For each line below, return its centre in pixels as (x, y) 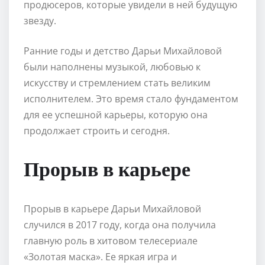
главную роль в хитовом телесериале (111, 240)
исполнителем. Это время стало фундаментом (131, 98)
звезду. (40, 20)
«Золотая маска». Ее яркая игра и (100, 256)
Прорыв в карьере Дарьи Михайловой (112, 209)
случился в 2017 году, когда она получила (120, 224)
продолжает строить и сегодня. (97, 130)
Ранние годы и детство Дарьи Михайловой (123, 51)
